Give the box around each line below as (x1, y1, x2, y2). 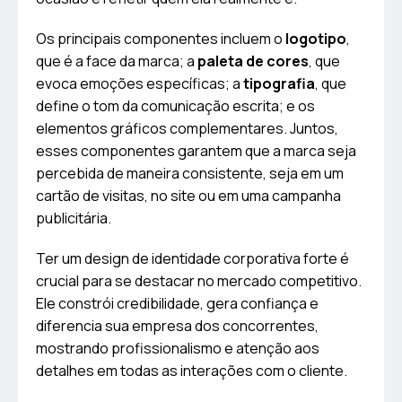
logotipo (285, 29, 346, 49)
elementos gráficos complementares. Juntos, (36, 118, 338, 139)
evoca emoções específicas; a (36, 74, 243, 94)
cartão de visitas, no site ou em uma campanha (36, 186, 341, 206)
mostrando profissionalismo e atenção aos (36, 338, 319, 359)
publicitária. (36, 208, 111, 229)
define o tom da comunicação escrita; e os (36, 96, 315, 117)
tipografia (243, 74, 315, 94)
